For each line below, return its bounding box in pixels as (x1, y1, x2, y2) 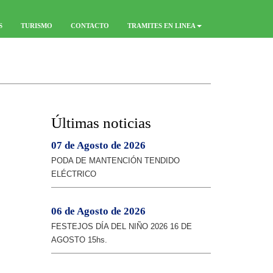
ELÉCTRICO (51, 169, 96, 179)
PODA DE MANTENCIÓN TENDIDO (51, 156, 180, 165)
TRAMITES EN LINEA (127, 22, 196, 29)
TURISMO (21, 22, 52, 29)
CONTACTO (71, 22, 109, 29)
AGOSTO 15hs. (51, 235, 107, 244)
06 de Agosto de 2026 (51, 205, 146, 217)
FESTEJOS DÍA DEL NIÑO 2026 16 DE (51, 222, 192, 231)
